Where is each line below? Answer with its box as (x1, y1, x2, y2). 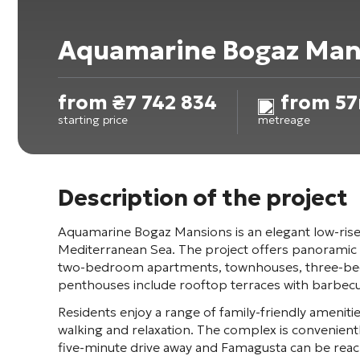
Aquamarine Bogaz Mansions (58, 223, 232, 239)
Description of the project (58, 184, 348, 212)
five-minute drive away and (58, 339, 221, 355)
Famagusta (221, 339, 287, 355)
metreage (258, 112, 310, 127)
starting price (58, 112, 128, 127)
